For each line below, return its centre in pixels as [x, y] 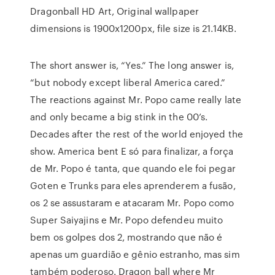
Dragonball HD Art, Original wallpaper [114, 11]
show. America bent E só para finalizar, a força [132, 151]
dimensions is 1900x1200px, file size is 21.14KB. [134, 28]
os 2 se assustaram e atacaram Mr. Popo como [132, 203]
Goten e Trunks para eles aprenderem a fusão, [133, 185]
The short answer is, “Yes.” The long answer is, [132, 65]
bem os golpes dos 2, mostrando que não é [126, 237]
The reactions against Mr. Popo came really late [136, 99]
